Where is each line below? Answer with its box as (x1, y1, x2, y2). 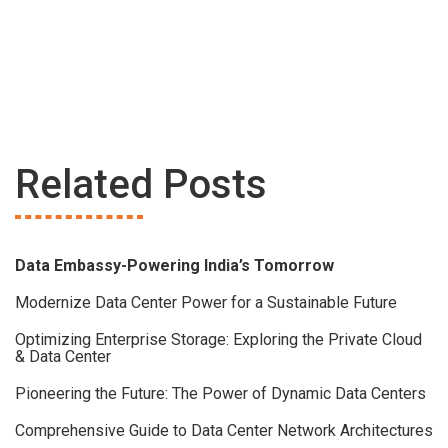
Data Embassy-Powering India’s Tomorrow (15, 256, 334, 276)
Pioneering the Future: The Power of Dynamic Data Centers (15, 384, 426, 404)
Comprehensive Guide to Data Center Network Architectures (15, 421, 433, 441)
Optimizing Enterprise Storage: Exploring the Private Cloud (15, 330, 422, 350)
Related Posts (15, 161, 267, 209)
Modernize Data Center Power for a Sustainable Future (15, 293, 397, 313)
